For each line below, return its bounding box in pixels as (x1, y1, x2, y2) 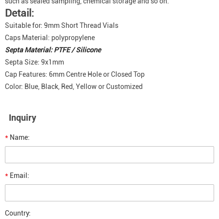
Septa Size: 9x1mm (5, 58, 64, 66)
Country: (5, 209, 31, 217)
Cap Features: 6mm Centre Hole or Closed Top (5, 70, 145, 78)
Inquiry (9, 112, 36, 123)
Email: (8, 172, 29, 179)
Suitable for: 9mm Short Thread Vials (5, 22, 118, 29)
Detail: (5, 7, 34, 19)
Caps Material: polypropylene (5, 34, 95, 42)
